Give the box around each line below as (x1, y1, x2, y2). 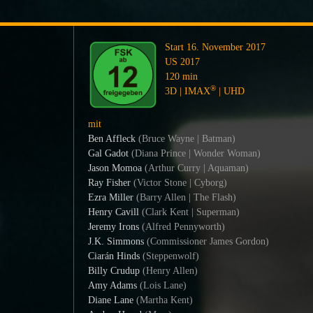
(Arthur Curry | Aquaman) (141, 163, 249, 173)
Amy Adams (87, 280, 137, 291)
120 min (164, 71, 198, 82)
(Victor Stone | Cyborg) (130, 177, 227, 188)
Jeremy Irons (87, 221, 139, 232)
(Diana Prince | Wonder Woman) (128, 148, 261, 159)
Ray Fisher (87, 177, 131, 188)
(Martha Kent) (133, 295, 193, 305)
